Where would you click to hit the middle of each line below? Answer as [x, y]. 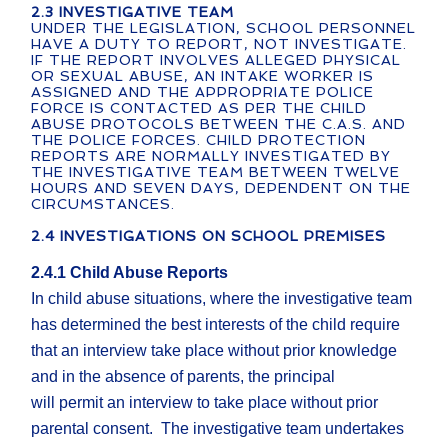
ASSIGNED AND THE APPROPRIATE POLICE [203, 92]
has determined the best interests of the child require [216, 325]
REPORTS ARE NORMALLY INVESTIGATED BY [211, 156]
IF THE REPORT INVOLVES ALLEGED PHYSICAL [216, 60]
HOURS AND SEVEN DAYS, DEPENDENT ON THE [221, 188]
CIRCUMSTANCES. [103, 204]
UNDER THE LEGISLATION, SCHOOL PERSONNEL [224, 28]
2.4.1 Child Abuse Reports [130, 273]
